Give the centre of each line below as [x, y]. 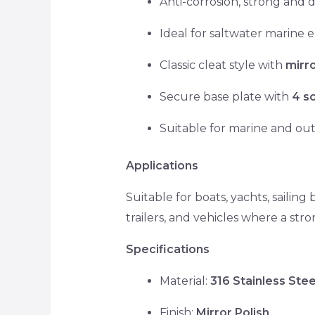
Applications [162, 166]
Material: [185, 281]
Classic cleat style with [222, 65]
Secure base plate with [225, 97]
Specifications [167, 250]
